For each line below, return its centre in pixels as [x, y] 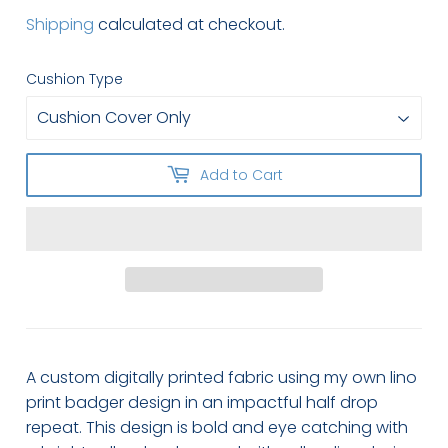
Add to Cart [241, 174]
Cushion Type [75, 79]
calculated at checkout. [190, 25]
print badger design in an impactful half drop [202, 403]
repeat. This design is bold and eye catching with [217, 428]
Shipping [60, 25]
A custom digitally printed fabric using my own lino [222, 378]
